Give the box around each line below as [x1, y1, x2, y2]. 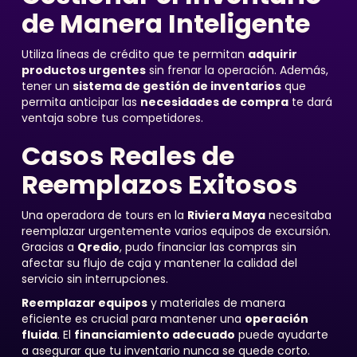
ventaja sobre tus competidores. [21, 110, 203, 126]
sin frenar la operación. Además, [145, 62, 328, 78]
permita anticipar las [21, 94, 140, 110]
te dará [288, 94, 332, 110]
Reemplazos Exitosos [21, 167, 297, 202]
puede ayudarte [234, 327, 328, 343]
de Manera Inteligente [21, 6, 310, 41]
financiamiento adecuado [73, 327, 235, 343]
